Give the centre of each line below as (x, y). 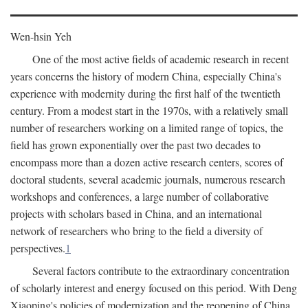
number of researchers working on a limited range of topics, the (147, 128)
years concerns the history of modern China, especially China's (146, 76)
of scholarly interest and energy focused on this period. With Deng (154, 288)
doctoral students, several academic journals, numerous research (148, 179)
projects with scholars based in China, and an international (136, 213)
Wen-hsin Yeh (41, 36)
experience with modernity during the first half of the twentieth (145, 93)
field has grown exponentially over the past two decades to (135, 145)
